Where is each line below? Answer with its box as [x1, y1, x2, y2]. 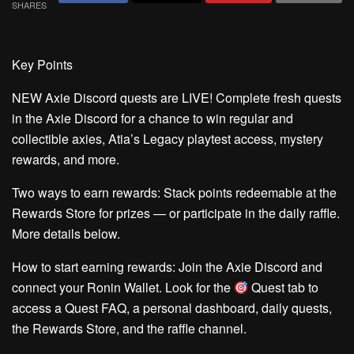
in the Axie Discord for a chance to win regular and [12, 109, 293, 127]
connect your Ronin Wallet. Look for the [12, 278, 234, 296]
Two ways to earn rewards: [12, 183, 160, 201]
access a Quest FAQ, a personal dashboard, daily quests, [12, 299, 332, 317]
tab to [284, 278, 319, 296]
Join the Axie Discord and [175, 258, 322, 276]
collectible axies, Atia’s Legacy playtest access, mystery [12, 130, 323, 148]
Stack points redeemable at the [160, 183, 337, 201]
